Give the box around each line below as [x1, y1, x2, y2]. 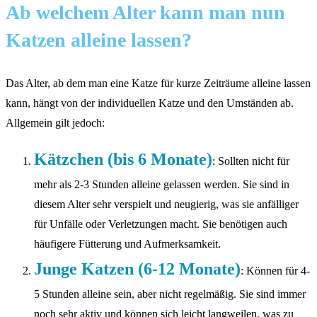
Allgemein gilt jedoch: [6, 117, 105, 129]
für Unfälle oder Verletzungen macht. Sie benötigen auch [34, 218, 287, 231]
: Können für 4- [241, 265, 310, 277]
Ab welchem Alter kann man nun [6, 1, 285, 24]
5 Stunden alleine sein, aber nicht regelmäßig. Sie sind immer [34, 288, 306, 301]
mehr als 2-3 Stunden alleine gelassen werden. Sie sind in [34, 178, 289, 191]
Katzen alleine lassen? [6, 29, 192, 52]
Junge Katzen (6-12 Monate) [34, 260, 241, 279]
